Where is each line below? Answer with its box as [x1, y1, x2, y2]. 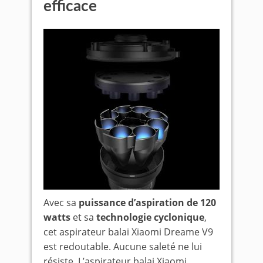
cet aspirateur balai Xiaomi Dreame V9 [43, 225, 213, 238]
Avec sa [43, 195, 79, 209]
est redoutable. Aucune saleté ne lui [43, 240, 202, 253]
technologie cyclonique [96, 210, 204, 224]
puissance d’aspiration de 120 [79, 195, 216, 209]
